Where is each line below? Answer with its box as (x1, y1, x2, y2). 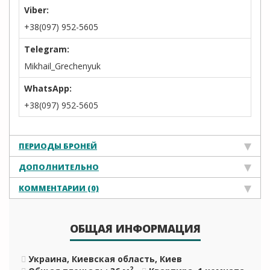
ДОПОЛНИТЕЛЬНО (19, 162, 99, 172)
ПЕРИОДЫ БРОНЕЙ (19, 140, 97, 151)
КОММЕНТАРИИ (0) (19, 183, 99, 193)
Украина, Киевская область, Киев (28, 253, 182, 265)
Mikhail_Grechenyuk (24, 60, 101, 72)
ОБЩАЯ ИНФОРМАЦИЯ (69, 221, 201, 236)
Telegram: (24, 43, 69, 55)
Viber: (24, 4, 49, 16)
